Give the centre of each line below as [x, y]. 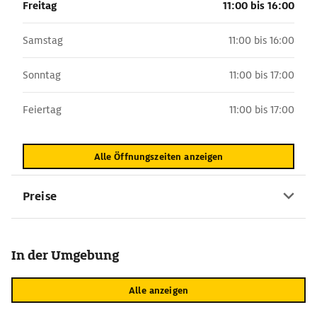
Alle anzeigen [158, 290]
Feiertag [42, 110]
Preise [40, 196]
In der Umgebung [65, 255]
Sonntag [42, 75]
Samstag [43, 40]
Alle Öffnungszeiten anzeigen [158, 156]
